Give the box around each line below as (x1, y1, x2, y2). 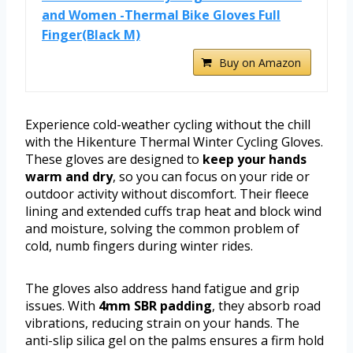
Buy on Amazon (219, 55, 301, 71)
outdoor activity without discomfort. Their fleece (25, 185, 309, 203)
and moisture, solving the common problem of (25, 220, 299, 238)
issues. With (25, 297, 98, 315)
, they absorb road (212, 297, 321, 315)
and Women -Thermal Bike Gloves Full (42, 6, 281, 24)
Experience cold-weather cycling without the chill (25, 116, 310, 134)
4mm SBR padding (98, 297, 212, 315)
